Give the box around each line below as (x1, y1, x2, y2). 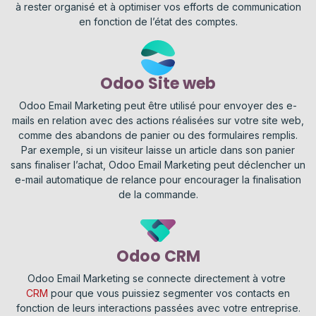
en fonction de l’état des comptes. (78, 16, 238, 28)
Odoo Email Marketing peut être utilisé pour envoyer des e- (19, 99, 297, 112)
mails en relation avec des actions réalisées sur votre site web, (12, 114, 304, 127)
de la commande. (118, 188, 198, 201)
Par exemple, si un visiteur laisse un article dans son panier (21, 144, 295, 157)
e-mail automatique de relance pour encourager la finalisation (15, 174, 301, 186)
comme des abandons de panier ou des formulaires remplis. (18, 129, 298, 142)
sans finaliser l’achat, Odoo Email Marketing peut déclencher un (11, 159, 305, 171)
